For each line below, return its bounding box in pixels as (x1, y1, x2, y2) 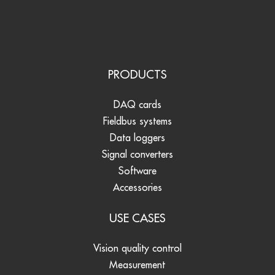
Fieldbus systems (103, 115, 172, 128)
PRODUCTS (107, 67, 167, 82)
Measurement (109, 258, 166, 271)
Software (118, 165, 157, 177)
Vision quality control (93, 242, 182, 255)
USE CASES (109, 211, 166, 226)
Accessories (112, 181, 162, 194)
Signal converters (101, 148, 173, 161)
